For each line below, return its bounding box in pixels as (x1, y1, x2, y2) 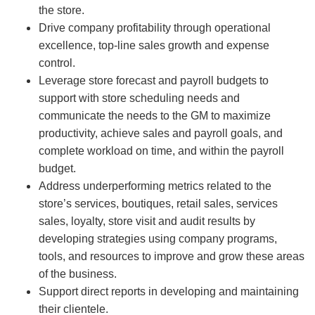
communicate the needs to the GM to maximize (39, 110, 271, 122)
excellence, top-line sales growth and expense (39, 39, 269, 52)
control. (39, 57, 75, 70)
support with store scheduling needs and (39, 92, 240, 105)
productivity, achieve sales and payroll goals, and (39, 127, 283, 140)
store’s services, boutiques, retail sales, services (39, 198, 278, 210)
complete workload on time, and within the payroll (39, 145, 284, 157)
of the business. (39, 268, 117, 281)
